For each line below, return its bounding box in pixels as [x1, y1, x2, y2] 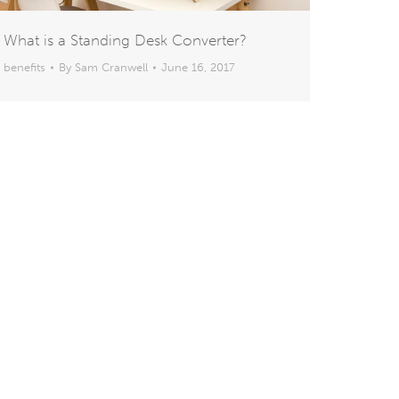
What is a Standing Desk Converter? [4, 31, 247, 50]
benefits [4, 61, 45, 75]
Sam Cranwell [75, 61, 148, 75]
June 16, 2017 [161, 61, 235, 75]
